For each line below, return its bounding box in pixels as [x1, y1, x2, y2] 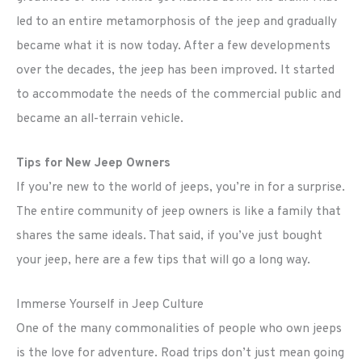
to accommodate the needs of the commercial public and [16, 86, 341, 103]
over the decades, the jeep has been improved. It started [16, 62, 335, 79]
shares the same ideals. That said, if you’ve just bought [16, 228, 322, 245]
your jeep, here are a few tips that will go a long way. [16, 252, 310, 269]
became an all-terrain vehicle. [16, 111, 183, 128]
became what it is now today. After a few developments [16, 38, 330, 55]
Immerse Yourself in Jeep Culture [16, 296, 204, 313]
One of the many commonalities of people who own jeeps [16, 320, 342, 337]
